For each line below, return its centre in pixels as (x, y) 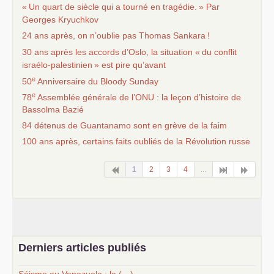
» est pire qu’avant (130, 65)
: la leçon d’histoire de (198, 98)
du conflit (219, 52)
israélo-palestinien (57, 65)
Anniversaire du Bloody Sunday (97, 82)
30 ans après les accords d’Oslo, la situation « (111, 52)
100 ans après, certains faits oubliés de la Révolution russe (136, 142)
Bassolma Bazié (53, 110)
